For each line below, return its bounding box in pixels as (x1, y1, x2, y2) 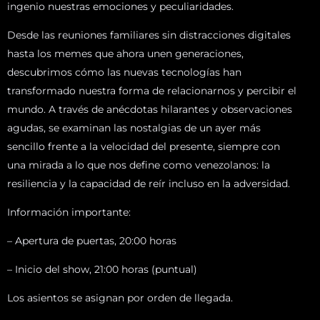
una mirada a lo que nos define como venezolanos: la (7, 159, 270, 171)
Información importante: (7, 206, 131, 219)
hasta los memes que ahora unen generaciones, (7, 47, 244, 60)
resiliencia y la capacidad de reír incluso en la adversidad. (7, 177, 290, 190)
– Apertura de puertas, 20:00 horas (7, 234, 176, 247)
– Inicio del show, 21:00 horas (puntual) (7, 263, 197, 276)
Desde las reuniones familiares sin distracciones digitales (7, 29, 291, 41)
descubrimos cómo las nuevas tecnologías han (7, 66, 241, 79)
